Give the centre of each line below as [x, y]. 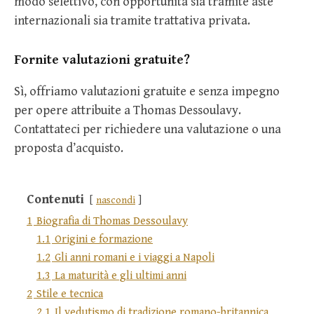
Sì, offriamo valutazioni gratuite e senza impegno [147, 92]
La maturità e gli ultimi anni [121, 276]
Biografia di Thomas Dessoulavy [112, 221]
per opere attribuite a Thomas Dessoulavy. [128, 111]
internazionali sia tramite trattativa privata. [132, 21]
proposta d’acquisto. [69, 149]
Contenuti [55, 200]
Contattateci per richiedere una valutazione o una [148, 130]
